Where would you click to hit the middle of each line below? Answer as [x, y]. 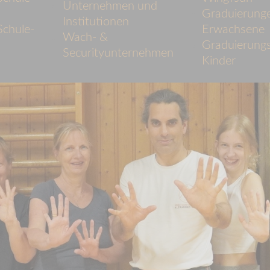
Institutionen [96, 22]
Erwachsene [234, 30]
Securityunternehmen [118, 53]
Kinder [219, 61]
